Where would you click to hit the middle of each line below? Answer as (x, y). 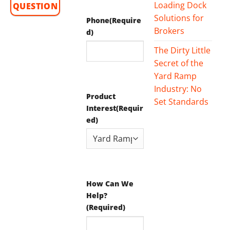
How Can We (110, 184)
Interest (101, 108)
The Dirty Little (183, 51)
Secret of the (179, 63)
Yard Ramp (176, 76)
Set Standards (181, 102)
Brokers (169, 31)
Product (101, 96)
